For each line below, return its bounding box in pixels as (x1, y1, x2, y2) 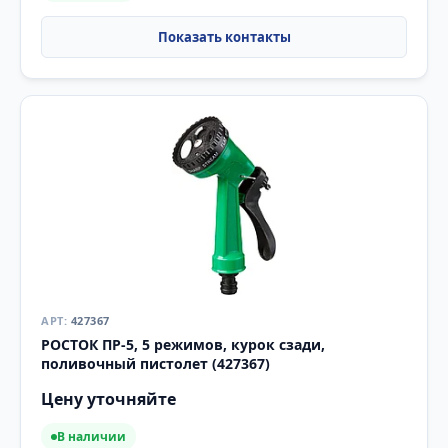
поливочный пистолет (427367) (41, 353, 270, 373)
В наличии (57, 428, 126, 445)
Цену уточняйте (41, 387, 176, 410)
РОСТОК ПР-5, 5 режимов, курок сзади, (41, 334, 325, 354)
